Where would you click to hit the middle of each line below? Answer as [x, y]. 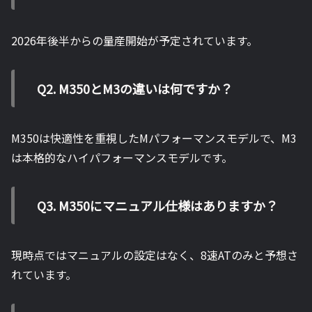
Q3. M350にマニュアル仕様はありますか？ [157, 206]
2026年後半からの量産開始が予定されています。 [134, 40]
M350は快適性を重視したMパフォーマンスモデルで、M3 [154, 138]
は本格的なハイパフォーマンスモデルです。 [122, 157]
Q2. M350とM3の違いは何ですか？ [135, 89]
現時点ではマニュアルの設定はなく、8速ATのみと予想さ [155, 255]
